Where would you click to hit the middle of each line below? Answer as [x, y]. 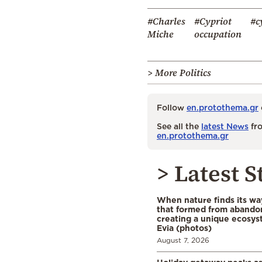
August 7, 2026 [183, 240]
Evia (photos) [184, 227]
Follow [172, 107]
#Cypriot [213, 21]
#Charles [166, 21]
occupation [218, 34]
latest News [225, 126]
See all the [179, 126]
